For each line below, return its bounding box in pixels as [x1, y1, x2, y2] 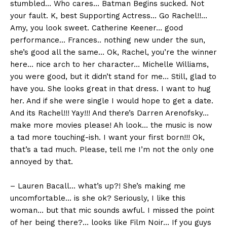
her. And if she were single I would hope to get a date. [10, 96, 213, 106]
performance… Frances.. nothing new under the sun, [10, 35, 205, 45]
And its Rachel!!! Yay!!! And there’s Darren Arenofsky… [10, 108, 209, 118]
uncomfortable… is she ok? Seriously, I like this [10, 194, 185, 203]
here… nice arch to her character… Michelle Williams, [10, 60, 209, 69]
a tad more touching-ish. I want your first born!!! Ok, [10, 133, 205, 142]
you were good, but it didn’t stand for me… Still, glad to [10, 72, 216, 82]
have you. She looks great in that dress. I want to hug [10, 84, 211, 94]
